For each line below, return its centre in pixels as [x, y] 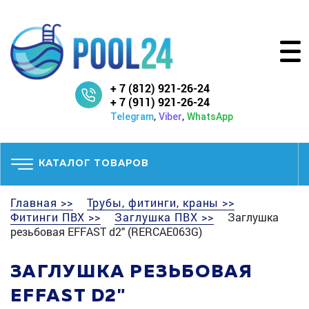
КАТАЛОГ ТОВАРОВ [94, 164]
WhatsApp [210, 116]
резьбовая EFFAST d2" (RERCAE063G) [106, 231]
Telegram [132, 116]
